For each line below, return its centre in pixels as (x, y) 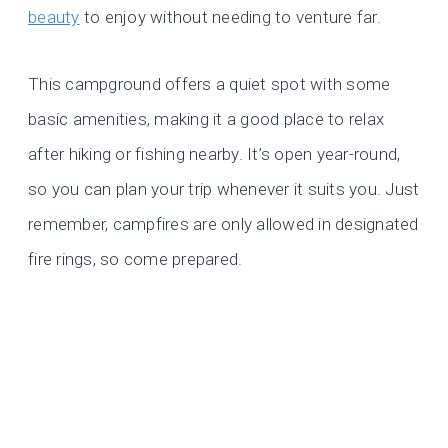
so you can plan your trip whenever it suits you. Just (224, 189)
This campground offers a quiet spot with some (209, 84)
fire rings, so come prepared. (135, 259)
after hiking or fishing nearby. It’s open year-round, (214, 154)
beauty (54, 17)
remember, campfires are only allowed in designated (223, 224)
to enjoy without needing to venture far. (230, 17)
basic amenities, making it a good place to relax (206, 119)
